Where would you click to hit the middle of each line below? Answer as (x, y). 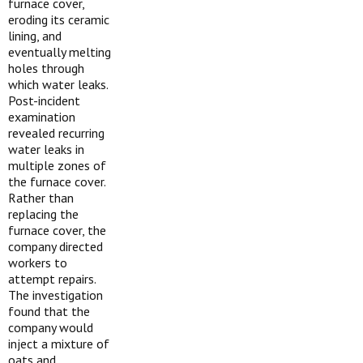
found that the (49, 311)
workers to (38, 263)
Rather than (41, 198)
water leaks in (46, 149)
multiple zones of (57, 165)
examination (42, 117)
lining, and (35, 36)
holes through (46, 68)
